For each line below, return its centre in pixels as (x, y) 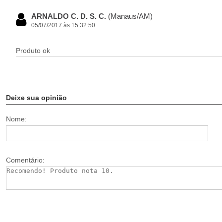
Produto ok (33, 51)
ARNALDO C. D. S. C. (70, 16)
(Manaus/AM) (130, 16)
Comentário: (25, 160)
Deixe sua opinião (36, 98)
